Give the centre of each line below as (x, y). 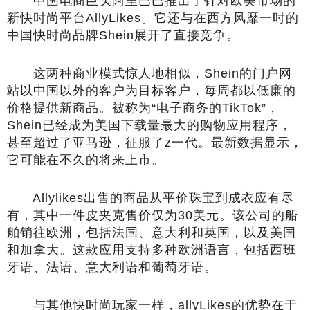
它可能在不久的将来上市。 (86, 160)
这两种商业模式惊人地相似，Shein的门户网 (149, 74)
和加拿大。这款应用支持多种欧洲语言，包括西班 (152, 250)
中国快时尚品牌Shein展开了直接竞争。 (123, 36)
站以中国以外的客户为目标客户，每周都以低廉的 (152, 91)
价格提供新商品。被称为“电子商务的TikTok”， (143, 108)
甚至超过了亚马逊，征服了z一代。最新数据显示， (155, 143)
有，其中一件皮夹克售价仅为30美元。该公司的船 (153, 216)
